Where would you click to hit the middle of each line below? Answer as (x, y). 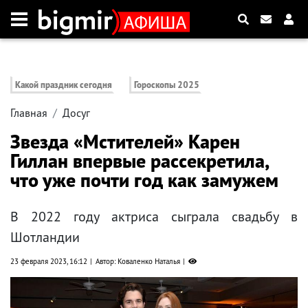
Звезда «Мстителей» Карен (125, 142)
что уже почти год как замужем (144, 180)
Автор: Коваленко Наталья (138, 262)
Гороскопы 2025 (167, 85)
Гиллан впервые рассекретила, (139, 161)
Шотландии (45, 238)
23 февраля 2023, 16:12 (49, 262)
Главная (29, 113)
